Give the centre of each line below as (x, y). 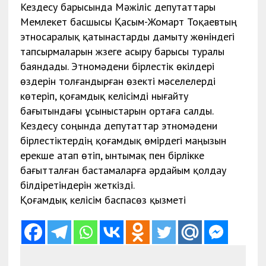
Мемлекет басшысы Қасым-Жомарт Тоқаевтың (128, 22)
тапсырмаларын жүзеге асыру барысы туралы (122, 52)
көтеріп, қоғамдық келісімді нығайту (104, 96)
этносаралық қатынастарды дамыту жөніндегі (127, 37)
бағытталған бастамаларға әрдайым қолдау (123, 170)
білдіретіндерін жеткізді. (77, 185)
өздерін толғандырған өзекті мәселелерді (118, 81)
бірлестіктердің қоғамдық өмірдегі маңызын (123, 141)
